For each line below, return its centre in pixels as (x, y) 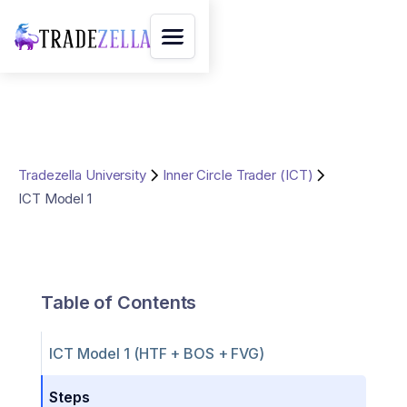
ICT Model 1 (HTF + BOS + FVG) (157, 353)
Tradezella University (82, 175)
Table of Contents (119, 303)
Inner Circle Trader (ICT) (238, 175)
